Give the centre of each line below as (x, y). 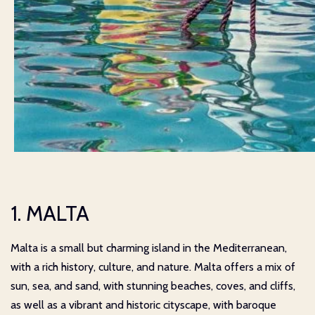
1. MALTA (50, 213)
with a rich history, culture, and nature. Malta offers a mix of (153, 266)
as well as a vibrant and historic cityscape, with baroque (143, 304)
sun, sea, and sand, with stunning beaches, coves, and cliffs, (153, 285)
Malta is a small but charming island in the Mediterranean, (149, 247)
